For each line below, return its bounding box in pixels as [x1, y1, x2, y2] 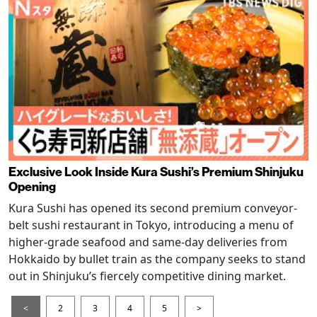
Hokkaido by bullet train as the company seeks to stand [8, 250, 306, 267]
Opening [8, 178, 56, 195]
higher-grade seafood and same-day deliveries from [8, 234, 287, 250]
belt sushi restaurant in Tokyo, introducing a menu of [8, 217, 294, 233]
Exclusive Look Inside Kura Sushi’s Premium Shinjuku [8, 163, 304, 180]
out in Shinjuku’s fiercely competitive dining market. [8, 267, 286, 284]
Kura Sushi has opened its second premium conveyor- [8, 200, 297, 216]
